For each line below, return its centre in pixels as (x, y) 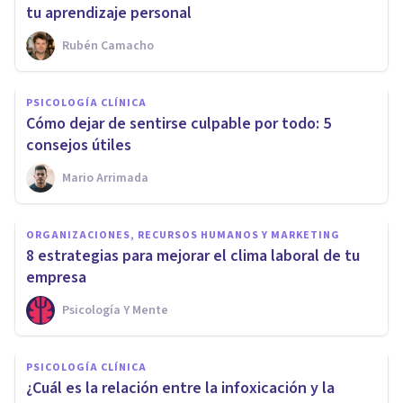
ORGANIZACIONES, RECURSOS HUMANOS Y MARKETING (183, 235)
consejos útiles (79, 145)
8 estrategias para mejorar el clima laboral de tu (193, 255)
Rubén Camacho (108, 45)
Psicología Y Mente (115, 310)
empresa (56, 277)
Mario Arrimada (105, 178)
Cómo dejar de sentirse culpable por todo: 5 (179, 123)
